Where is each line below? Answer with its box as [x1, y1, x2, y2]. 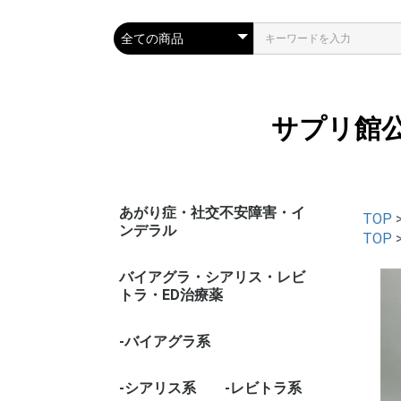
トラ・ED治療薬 [119, 286, 223, 303]
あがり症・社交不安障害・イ [119, 204, 305, 221]
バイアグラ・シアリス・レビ [119, 269, 305, 286]
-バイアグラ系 [119, 333, 210, 350]
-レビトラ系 [225, 380, 302, 397]
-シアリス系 [119, 380, 196, 397]
